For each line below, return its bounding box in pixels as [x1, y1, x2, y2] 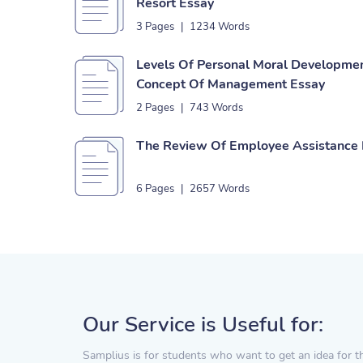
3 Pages [136, 19, 174, 34]
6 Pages [136, 181, 174, 196]
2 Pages [136, 100, 174, 115]
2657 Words [190, 181, 250, 196]
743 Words [190, 100, 243, 115]
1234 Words [190, 19, 250, 34]
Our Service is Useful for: [83, 310, 323, 339]
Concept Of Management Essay [136, 75, 325, 93]
